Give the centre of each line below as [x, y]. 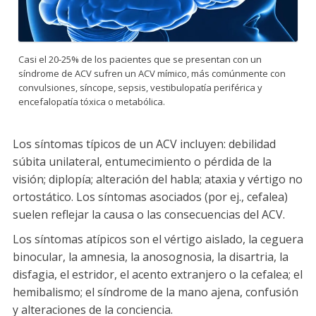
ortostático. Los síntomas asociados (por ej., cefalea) [150, 196]
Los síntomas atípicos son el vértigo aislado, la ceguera [158, 239]
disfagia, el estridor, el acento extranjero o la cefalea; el [158, 274]
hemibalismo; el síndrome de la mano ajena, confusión [156, 292]
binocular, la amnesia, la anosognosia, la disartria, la [151, 256]
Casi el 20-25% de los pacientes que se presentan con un [140, 59]
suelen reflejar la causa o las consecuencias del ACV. [149, 214]
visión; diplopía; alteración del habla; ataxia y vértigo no [158, 179]
